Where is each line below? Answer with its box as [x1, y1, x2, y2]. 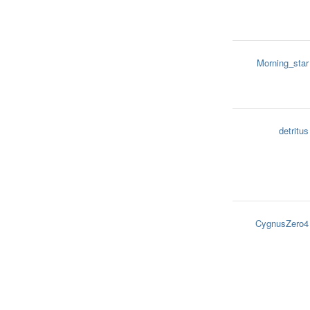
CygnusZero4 [255, 217, 309, 230]
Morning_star [257, 56, 309, 69]
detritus [279, 124, 309, 137]
